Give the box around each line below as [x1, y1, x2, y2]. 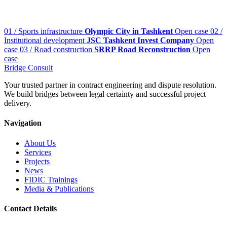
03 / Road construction [20, 45, 92, 54]
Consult [28, 63, 53, 72]
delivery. [4, 99, 31, 108]
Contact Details [4, 204, 57, 213]
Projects [24, 157, 50, 166]
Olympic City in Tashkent [85, 27, 173, 36]
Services [24, 147, 51, 157]
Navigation [4, 119, 42, 128]
